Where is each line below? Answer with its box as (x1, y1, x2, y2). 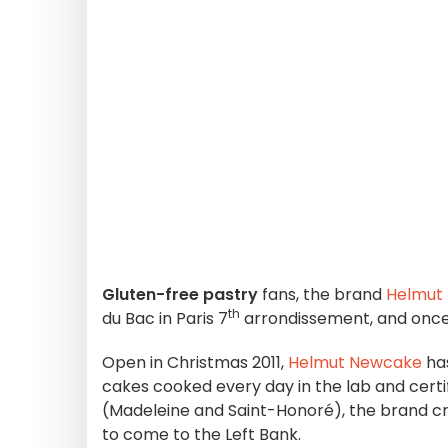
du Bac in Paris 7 (102, 307, 228, 330)
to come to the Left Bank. (102, 423, 301, 446)
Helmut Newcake (288, 351, 422, 374)
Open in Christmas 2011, (102, 351, 288, 374)
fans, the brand (258, 283, 386, 306)
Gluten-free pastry (102, 283, 258, 306)
